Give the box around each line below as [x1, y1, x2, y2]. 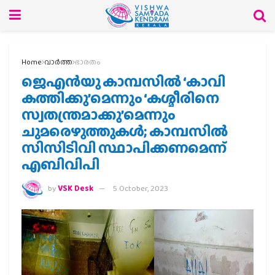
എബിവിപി [21, 153, 100, 175]
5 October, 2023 [113, 182, 168, 195]
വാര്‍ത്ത [44, 56, 72, 68]
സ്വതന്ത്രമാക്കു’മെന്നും [21, 104, 176, 125]
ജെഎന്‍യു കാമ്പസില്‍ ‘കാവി [21, 71, 226, 92]
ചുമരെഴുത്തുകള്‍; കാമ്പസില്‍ [21, 120, 228, 142]
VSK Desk [58, 182, 93, 195]
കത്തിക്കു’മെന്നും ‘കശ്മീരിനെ [21, 87, 220, 109]
